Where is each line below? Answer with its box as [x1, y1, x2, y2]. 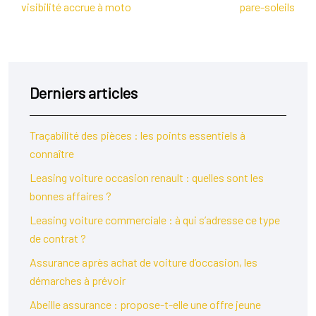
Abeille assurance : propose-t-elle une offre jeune [30, 298, 261, 311]
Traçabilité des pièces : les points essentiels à [30, 128, 245, 142]
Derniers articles [30, 83, 138, 102]
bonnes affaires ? [30, 189, 111, 202]
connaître [30, 147, 74, 160]
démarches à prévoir [30, 274, 126, 287]
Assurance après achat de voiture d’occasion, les [30, 255, 257, 269]
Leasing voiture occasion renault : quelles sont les [30, 171, 264, 184]
